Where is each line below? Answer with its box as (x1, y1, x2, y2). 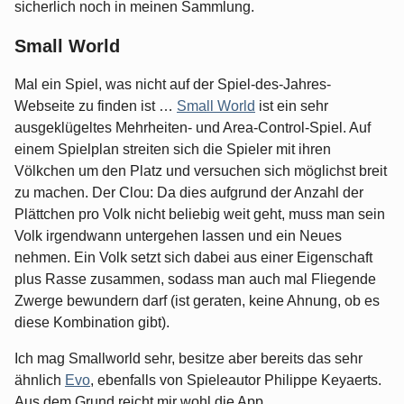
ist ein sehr (255, 98, 328, 115)
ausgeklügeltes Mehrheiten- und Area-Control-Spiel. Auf (14, 120, 371, 136)
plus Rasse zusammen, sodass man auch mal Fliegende (14, 271, 376, 288)
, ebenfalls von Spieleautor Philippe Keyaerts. (90, 372, 381, 389)
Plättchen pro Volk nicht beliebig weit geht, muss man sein (14, 207, 385, 223)
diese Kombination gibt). (14, 315, 170, 331)
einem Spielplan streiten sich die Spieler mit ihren (14, 142, 331, 158)
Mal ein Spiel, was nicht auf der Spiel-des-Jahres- (14, 77, 331, 93)
